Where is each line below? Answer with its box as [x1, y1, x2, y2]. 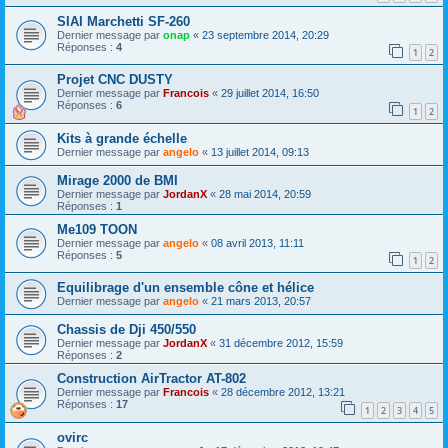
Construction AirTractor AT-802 [57, 371, 246, 387]
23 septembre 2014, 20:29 [202, 28, 329, 41]
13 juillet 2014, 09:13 [211, 145, 309, 158]
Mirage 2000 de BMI [57, 172, 178, 188]
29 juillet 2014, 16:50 [221, 87, 319, 100]
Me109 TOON [57, 221, 137, 237]
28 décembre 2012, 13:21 [221, 386, 345, 399]
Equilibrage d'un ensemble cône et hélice [57, 280, 314, 296]
